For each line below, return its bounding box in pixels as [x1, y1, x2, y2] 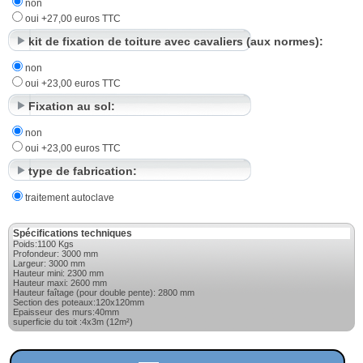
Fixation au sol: [28, 99, 115, 113]
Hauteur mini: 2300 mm [13, 267, 104, 278]
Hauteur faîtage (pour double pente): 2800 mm [13, 287, 194, 297]
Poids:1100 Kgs [13, 238, 74, 249]
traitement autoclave [25, 191, 114, 203]
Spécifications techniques [13, 227, 132, 239]
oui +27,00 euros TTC [25, 12, 121, 24]
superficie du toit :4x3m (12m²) [13, 316, 133, 327]
